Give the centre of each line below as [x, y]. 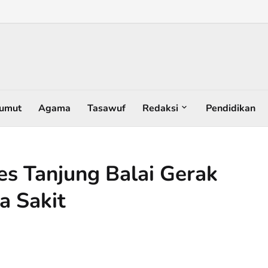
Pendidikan [231, 108]
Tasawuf [106, 108]
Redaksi [160, 108]
